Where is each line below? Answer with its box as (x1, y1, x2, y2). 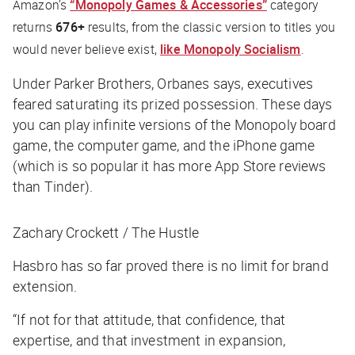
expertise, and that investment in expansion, (13, 330, 286, 350)
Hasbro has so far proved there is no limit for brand (13, 256, 329, 276)
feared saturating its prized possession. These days (13, 94, 333, 114)
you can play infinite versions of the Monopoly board (13, 115, 336, 135)
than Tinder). (13, 177, 93, 197)
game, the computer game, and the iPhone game (13, 136, 315, 155)
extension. (13, 277, 78, 296)
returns (13, 18, 56, 36)
